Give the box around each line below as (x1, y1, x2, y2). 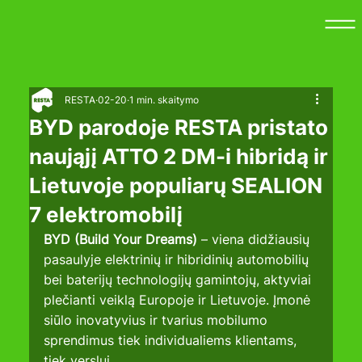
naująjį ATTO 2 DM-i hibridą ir (29, 144, 329, 170)
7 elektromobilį (29, 202, 183, 228)
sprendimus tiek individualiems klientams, (44, 332, 301, 349)
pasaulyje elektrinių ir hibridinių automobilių (44, 251, 314, 268)
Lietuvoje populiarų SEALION (29, 173, 323, 199)
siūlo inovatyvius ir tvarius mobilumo (44, 312, 272, 329)
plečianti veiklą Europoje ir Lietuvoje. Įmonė (44, 292, 315, 309)
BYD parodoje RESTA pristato (29, 115, 329, 141)
